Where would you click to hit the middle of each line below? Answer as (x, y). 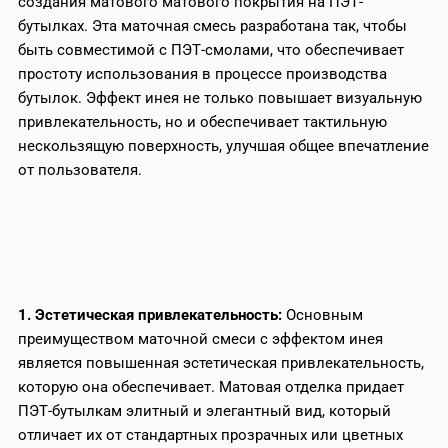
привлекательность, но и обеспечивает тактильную (202, 121)
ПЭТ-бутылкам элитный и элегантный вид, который (204, 411)
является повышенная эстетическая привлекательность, (220, 363)
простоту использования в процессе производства (202, 73)
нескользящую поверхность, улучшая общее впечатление (223, 145)
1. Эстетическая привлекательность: (151, 315)
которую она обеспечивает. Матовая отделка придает (210, 387)
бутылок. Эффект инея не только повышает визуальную (219, 97)
